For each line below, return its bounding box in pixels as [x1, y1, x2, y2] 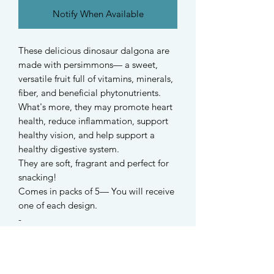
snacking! [18, 171, 57, 183]
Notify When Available [52, 7, 144, 20]
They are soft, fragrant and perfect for [18, 157, 169, 169]
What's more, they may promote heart [18, 100, 172, 113]
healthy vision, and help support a [18, 128, 155, 141]
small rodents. [18, 241, 75, 253]
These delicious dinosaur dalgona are [18, 44, 169, 56]
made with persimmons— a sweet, [18, 58, 158, 70]
